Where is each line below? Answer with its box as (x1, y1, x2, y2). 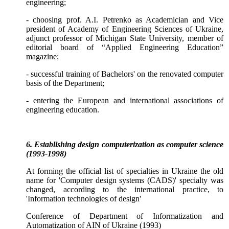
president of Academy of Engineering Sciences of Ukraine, (26, 25, 223, 34)
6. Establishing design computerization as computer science (26, 140, 223, 149)
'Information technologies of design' (26, 194, 141, 203)
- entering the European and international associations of (26, 96, 223, 105)
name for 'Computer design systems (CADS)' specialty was (26, 176, 223, 185)
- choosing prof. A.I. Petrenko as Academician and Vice (26, 15, 223, 25)
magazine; (26, 52, 59, 61)
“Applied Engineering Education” (102, 43, 223, 52)
